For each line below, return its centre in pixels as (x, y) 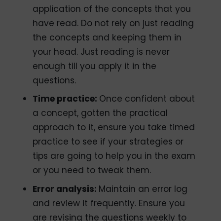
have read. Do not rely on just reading (113, 23)
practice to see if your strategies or (108, 142)
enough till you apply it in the (95, 66)
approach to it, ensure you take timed (114, 128)
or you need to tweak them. (92, 170)
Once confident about (147, 99)
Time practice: (66, 99)
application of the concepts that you (112, 9)
